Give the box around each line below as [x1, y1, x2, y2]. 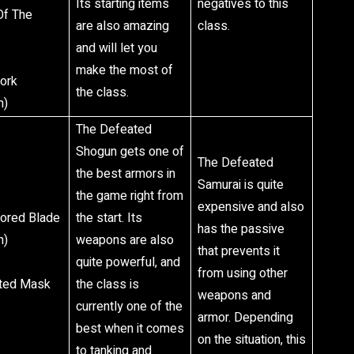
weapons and [198, 286, 271, 305]
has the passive [198, 220, 284, 239]
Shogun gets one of [76, 142, 184, 161]
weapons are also [76, 231, 174, 250]
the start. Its [76, 209, 142, 228]
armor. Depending [198, 308, 293, 327]
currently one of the [76, 297, 183, 316]
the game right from [76, 186, 183, 205]
